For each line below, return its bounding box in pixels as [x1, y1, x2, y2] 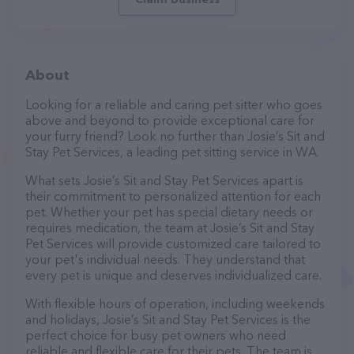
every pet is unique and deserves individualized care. [25, 267, 322, 283]
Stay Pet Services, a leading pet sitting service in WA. [25, 144, 319, 160]
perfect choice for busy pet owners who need [25, 327, 286, 343]
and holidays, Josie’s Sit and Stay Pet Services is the [25, 311, 311, 327]
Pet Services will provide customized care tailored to [25, 235, 321, 251]
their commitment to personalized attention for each [25, 188, 321, 204]
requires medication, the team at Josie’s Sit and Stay [25, 220, 314, 235]
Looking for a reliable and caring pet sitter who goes [25, 96, 322, 112]
